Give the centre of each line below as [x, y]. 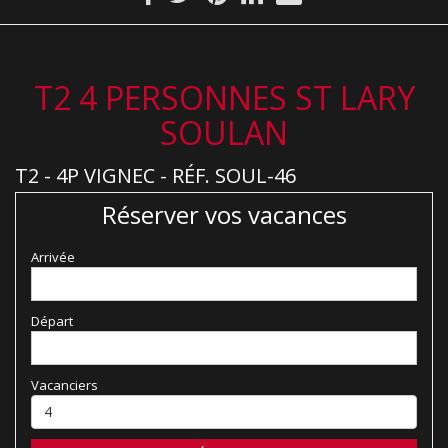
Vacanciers [64, 385]
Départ [52, 321]
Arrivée [53, 257]
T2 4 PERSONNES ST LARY [224, 97]
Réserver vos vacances [224, 214]
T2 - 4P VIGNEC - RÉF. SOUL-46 [155, 175]
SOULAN [224, 132]
